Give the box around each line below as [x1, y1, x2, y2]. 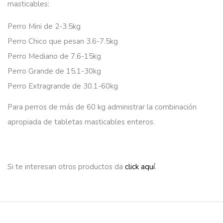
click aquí [125, 161, 155, 172]
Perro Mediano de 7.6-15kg [7, 51, 101, 61]
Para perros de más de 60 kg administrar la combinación [7, 102, 197, 112]
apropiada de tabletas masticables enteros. [7, 116, 155, 127]
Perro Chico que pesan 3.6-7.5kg [7, 36, 118, 46]
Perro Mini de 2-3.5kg [7, 21, 81, 31]
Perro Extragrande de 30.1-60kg [7, 81, 118, 91]
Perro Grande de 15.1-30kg [7, 66, 101, 76]
